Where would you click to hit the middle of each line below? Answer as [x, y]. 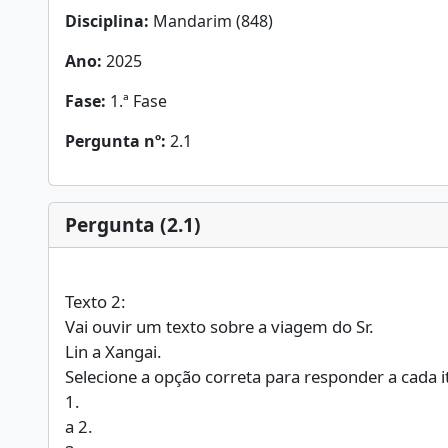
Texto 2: [95, 301]
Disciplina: [107, 21]
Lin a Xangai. [113, 351]
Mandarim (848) [211, 21]
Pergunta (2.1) [133, 224]
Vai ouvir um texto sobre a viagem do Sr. [219, 326]
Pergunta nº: [115, 141]
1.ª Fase [136, 101]
